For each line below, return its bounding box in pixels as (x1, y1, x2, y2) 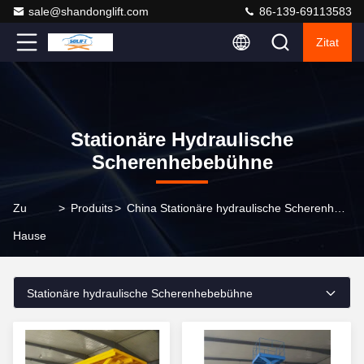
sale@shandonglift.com (28, 5, 149, 18)
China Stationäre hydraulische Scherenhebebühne (333, 201, 345, 214)
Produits (70, 201, 113, 214)
